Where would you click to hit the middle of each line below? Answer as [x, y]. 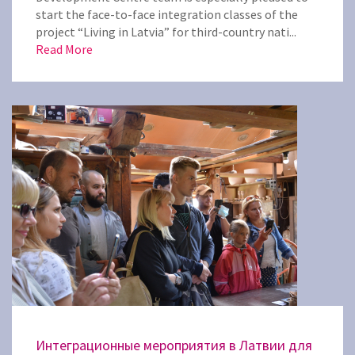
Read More [64, 49]
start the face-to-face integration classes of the [167, 14]
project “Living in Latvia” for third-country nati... [166, 32]
